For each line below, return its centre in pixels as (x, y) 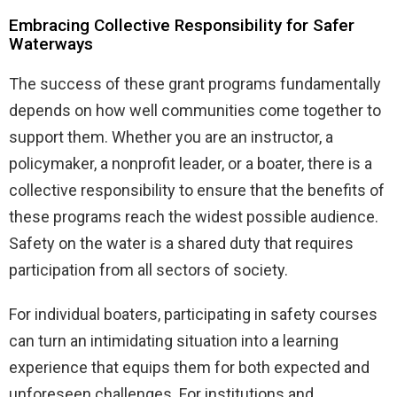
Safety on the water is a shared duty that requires (181, 243)
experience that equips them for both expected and (189, 367)
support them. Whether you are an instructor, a (171, 136)
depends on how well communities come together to (195, 110)
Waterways (51, 43)
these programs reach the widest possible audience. (194, 216)
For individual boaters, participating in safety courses (193, 314)
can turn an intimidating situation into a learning (174, 340)
